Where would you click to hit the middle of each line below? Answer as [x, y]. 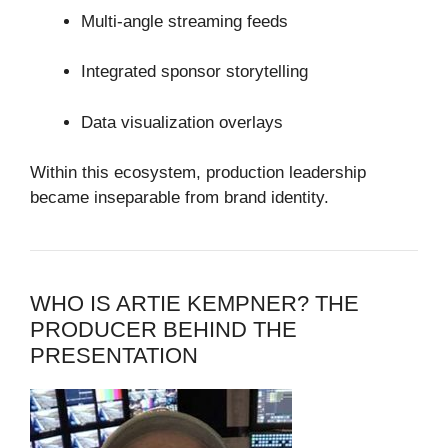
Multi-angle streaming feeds [184, 21]
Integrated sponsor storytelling [194, 72]
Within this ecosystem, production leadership [198, 173]
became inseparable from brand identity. [179, 198]
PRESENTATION [114, 356]
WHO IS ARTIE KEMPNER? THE [194, 304]
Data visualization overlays [182, 122]
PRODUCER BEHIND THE [163, 330]
